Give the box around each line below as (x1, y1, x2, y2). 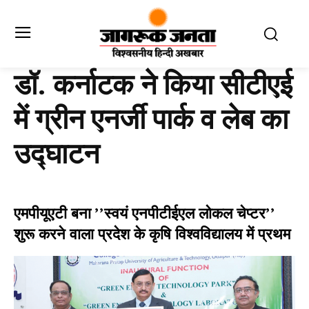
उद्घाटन (14, 137, 99, 171)
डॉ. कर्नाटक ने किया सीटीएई (14, 68, 292, 102)
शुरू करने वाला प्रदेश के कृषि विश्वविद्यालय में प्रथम (14, 223, 290, 244)
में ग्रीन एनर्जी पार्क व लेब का (14, 103, 288, 137)
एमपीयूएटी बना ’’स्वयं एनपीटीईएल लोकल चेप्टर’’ (14, 203, 275, 223)
